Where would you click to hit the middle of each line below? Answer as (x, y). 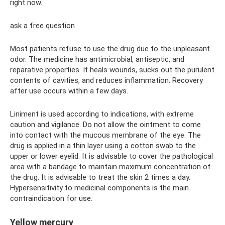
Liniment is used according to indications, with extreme (102, 114)
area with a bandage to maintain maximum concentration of (110, 167)
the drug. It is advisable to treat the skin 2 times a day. (100, 177)
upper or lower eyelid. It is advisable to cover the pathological (111, 156)
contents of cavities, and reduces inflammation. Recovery (106, 80)
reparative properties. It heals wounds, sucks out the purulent (112, 70)
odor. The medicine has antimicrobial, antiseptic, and (97, 59)
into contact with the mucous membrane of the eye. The (105, 135)
